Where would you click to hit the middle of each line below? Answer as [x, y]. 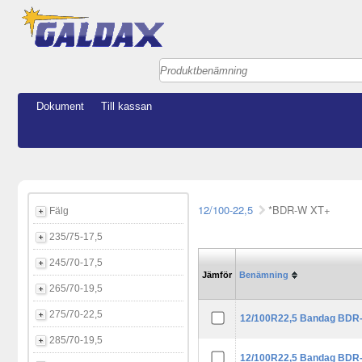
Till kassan [126, 106]
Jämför [217, 275]
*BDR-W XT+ [299, 210]
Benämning [264, 275]
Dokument [60, 106]
